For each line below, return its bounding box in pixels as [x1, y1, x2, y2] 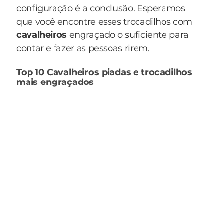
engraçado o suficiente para [69, 29, 189, 40]
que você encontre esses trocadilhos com [16, 16, 192, 27]
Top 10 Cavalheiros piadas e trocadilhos [16, 67, 192, 78]
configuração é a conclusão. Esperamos [16, 3, 185, 14]
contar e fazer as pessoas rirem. [16, 43, 150, 54]
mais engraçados [16, 77, 94, 87]
